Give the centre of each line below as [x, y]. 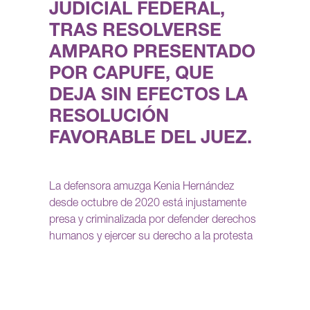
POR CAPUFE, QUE [131, 75]
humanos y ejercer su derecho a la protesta [151, 238]
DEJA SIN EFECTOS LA [148, 97]
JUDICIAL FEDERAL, [137, 11]
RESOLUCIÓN [109, 118]
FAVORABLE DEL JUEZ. [151, 139]
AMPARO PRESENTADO [152, 54]
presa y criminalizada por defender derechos [153, 221]
